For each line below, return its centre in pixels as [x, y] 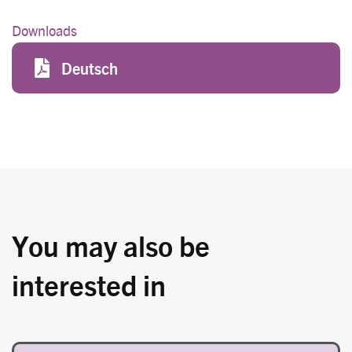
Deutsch [90, 68]
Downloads [44, 30]
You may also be [111, 245]
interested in [89, 284]
